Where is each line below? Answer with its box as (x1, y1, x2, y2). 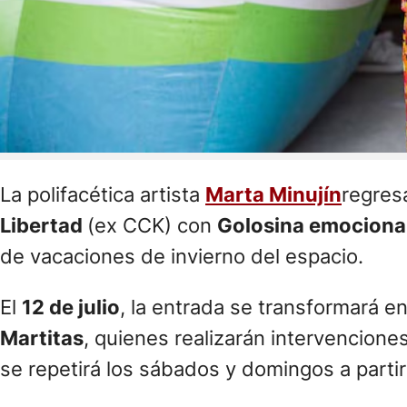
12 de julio (22, 295, 120, 320)
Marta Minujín (205, 183, 342, 207)
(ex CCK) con (87, 213, 217, 238)
